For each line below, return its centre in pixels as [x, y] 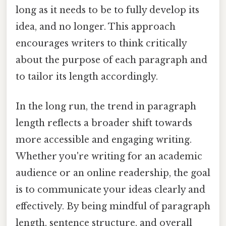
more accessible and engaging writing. [104, 139]
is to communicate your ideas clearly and [110, 189]
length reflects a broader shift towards [104, 123]
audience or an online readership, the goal [113, 173]
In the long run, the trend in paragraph [106, 106]
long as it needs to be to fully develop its [107, 10]
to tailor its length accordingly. [87, 76]
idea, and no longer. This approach [96, 26]
